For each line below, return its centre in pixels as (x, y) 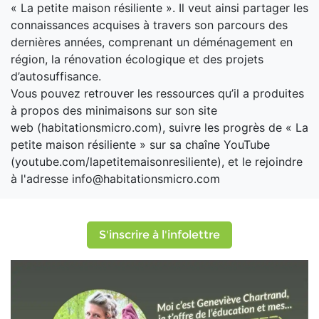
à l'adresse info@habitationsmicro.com (115, 179)
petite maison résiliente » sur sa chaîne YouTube (140, 145)
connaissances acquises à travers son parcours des (149, 25)
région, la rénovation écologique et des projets (137, 59)
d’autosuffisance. (56, 77)
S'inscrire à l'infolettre (159, 235)
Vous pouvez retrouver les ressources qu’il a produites (157, 94)
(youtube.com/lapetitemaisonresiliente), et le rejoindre (157, 162)
